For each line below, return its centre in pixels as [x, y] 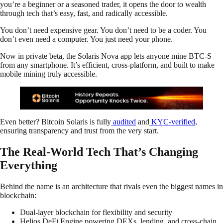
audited [123, 121]
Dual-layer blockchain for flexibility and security [96, 212]
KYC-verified [172, 121]
